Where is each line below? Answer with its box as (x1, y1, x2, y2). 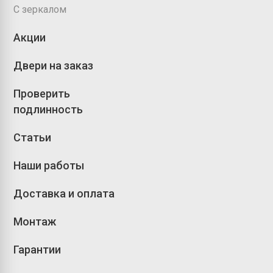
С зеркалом (13, 4, 67, 15)
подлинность (13, 103, 83, 116)
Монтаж (13, 215, 57, 228)
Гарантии (13, 243, 62, 256)
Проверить (13, 87, 71, 100)
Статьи (13, 131, 52, 144)
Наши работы (13, 159, 85, 172)
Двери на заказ (13, 59, 94, 72)
